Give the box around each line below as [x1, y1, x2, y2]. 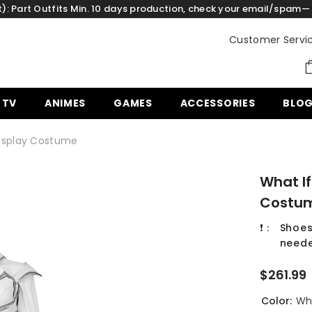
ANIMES [44, 96, 86, 111]
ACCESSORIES [180, 96, 256, 111]
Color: [260, 294, 295, 309]
